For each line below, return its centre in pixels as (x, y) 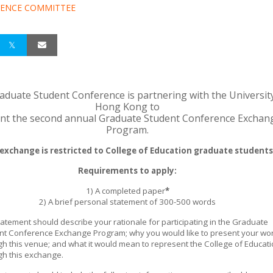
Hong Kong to (127, 107)
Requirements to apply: (127, 171)
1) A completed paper (125, 191)
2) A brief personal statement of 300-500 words (127, 202)
